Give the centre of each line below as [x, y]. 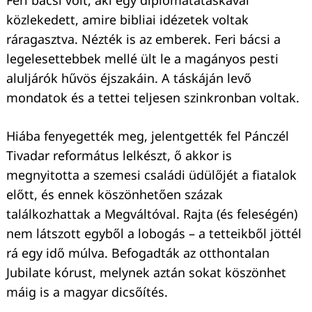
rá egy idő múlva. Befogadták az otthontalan [138, 253]
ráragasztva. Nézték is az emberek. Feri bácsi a [143, 39]
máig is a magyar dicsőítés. [87, 292]
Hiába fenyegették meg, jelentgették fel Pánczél [148, 136]
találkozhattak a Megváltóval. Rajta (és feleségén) [152, 214]
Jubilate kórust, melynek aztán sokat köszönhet [146, 273]
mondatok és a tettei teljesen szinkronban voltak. [153, 98]
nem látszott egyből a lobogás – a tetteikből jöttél [154, 234]
